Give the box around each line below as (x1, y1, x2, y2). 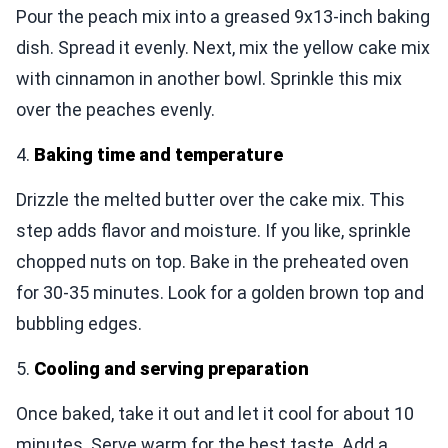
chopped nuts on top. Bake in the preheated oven (16, 251, 409, 273)
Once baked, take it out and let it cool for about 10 (16, 403, 414, 425)
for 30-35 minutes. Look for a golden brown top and (16, 282, 424, 304)
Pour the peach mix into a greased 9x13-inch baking (16, 6, 430, 28)
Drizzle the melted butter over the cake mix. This (16, 189, 405, 211)
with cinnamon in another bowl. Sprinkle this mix (16, 68, 402, 90)
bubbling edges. (16, 313, 142, 335)
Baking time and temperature (34, 144, 283, 166)
